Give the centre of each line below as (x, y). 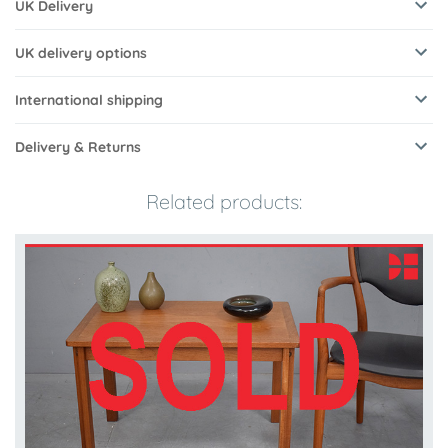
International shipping (89, 100)
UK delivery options (81, 53)
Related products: (224, 202)
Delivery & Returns (78, 147)
